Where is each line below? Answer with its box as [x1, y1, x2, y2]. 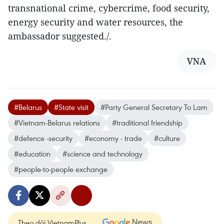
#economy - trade [84, 133, 142, 143]
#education [14, 148, 50, 159]
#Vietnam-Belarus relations [14, 117, 100, 128]
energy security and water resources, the [8, 16, 183, 28]
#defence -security [14, 133, 72, 143]
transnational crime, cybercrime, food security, [8, 2, 209, 14]
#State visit [54, 102, 88, 112]
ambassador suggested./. [8, 30, 111, 42]
